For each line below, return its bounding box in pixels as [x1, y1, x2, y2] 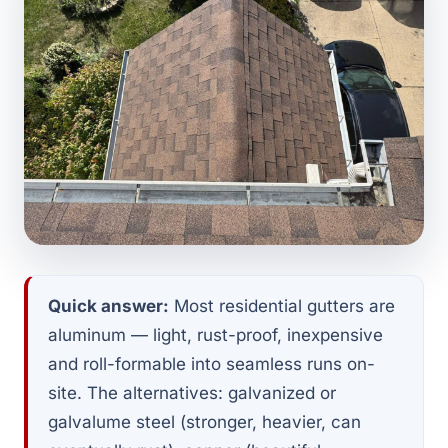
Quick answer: [48, 296, 169, 316]
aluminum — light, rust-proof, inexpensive [48, 325, 383, 345]
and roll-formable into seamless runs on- [48, 354, 375, 374]
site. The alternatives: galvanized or [48, 383, 336, 403]
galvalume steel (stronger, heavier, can [48, 412, 361, 432]
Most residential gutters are [169, 296, 395, 316]
